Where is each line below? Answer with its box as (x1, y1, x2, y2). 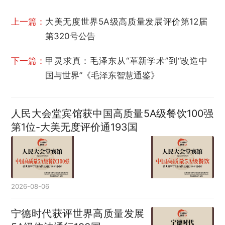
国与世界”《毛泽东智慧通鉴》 (45, 70, 160, 81)
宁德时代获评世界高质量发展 (11, 207, 145, 220)
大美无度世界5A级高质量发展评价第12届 (45, 17, 208, 27)
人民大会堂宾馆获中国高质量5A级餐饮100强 (11, 107, 214, 120)
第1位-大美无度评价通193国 (11, 121, 138, 133)
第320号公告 (45, 31, 96, 42)
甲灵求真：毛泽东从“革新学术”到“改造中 (45, 56, 208, 66)
